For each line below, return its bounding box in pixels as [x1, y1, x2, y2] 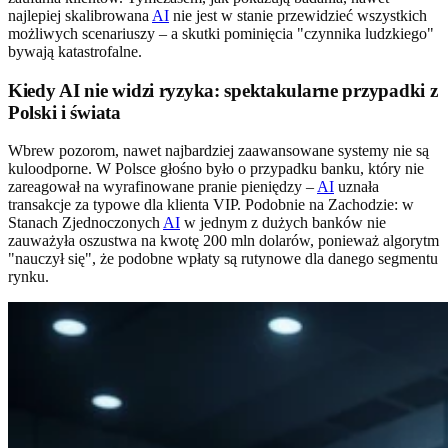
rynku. [8, 268, 49, 286]
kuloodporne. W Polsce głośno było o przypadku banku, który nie [8, 160, 424, 178]
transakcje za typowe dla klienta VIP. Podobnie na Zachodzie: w [8, 196, 414, 214]
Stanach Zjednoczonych [8, 214, 163, 232]
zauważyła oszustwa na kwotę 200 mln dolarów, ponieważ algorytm [8, 232, 439, 250]
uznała [334, 178, 379, 196]
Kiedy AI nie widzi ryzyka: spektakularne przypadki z [8, 79, 438, 101]
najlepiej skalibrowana [8, 6, 152, 24]
